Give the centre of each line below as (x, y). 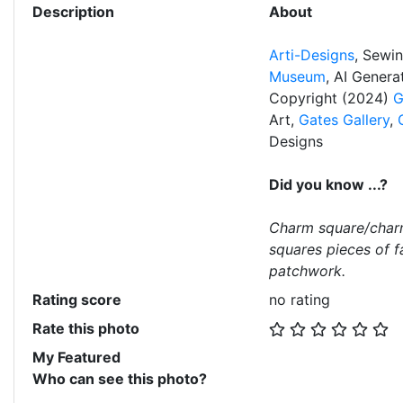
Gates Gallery (344, 120)
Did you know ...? (328, 184)
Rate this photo (86, 328)
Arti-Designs (311, 55)
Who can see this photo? (120, 379)
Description (73, 12)
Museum (297, 76)
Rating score (77, 300)
